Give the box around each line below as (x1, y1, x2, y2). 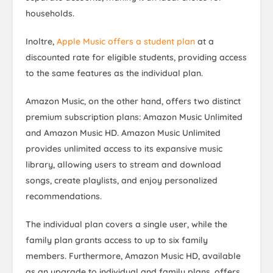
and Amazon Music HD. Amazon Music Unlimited (26, 127, 221, 138)
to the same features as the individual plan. (26, 68, 203, 79)
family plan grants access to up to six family (26, 235, 208, 246)
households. (26, 8, 74, 19)
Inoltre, (26, 36, 57, 47)
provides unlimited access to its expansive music (26, 143, 222, 154)
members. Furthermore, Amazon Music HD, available (26, 250, 241, 261)
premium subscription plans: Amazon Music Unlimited (26, 112, 243, 122)
